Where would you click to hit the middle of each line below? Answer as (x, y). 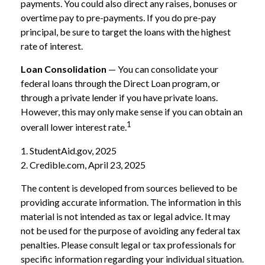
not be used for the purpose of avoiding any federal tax (130, 230)
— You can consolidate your (162, 69)
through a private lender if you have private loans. (119, 98)
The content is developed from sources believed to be (129, 188)
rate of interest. (52, 46)
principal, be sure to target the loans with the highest (126, 32)
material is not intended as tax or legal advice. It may (125, 216)
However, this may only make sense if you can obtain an (132, 112)
